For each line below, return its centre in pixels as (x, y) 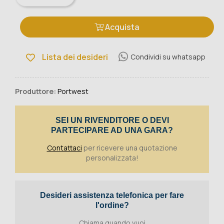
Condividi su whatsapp (168, 56)
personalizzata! (112, 158)
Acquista (122, 27)
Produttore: (35, 91)
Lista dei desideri (75, 57)
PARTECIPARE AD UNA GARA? (112, 130)
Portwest (73, 91)
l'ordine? (112, 205)
